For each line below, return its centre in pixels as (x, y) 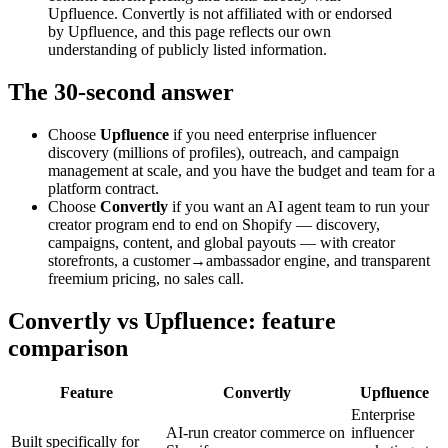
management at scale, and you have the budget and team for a (241, 170)
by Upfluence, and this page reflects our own (189, 31)
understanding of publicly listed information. (187, 49)
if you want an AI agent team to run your (298, 206)
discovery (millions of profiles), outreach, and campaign (223, 152)
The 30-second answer (121, 91)
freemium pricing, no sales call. (146, 278)
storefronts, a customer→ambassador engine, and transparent (239, 260)
